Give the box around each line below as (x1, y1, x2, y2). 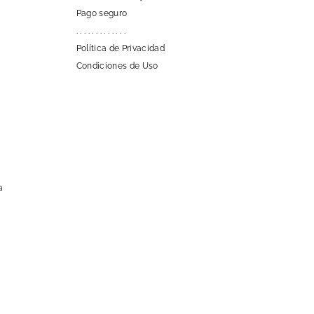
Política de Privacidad (76, 43, 165, 53)
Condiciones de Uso (76, 60, 158, 71)
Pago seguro (76, 8, 128, 18)
